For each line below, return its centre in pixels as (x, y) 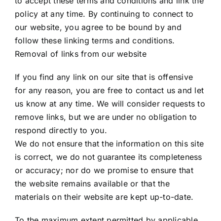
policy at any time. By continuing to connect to (104, 14)
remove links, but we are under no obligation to (106, 117)
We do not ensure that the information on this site (109, 144)
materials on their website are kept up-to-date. (104, 197)
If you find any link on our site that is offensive (104, 77)
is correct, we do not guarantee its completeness (109, 157)
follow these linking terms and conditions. (95, 40)
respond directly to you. (61, 130)
